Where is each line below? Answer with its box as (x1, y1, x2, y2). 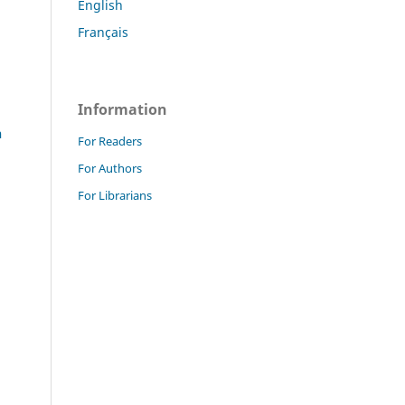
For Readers (78, 132, 142, 149)
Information (78, 99, 167, 119)
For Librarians (78, 186, 152, 203)
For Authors (78, 159, 142, 176)
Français (78, 23, 128, 41)
